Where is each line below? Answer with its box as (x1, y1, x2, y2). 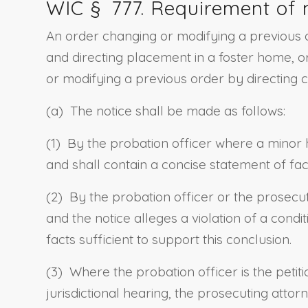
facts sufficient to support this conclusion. (46, 231, 291, 248)
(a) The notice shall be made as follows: (46, 102, 285, 120)
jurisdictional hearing (46, 285, 168, 302)
